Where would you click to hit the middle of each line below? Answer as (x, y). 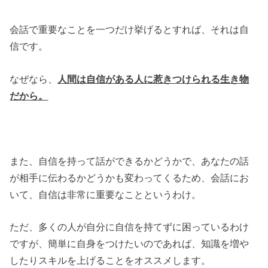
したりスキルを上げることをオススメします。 (110, 260)
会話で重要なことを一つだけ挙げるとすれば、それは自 (130, 30)
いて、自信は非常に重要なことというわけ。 (106, 194)
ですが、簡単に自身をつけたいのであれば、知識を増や (130, 243)
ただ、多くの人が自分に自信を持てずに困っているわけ (130, 226)
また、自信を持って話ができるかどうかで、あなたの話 (130, 161)
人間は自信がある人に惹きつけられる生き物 (153, 79)
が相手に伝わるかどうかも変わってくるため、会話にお (130, 177)
